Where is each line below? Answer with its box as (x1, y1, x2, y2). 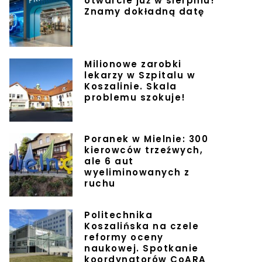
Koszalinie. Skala (84, 80, 177, 93)
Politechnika (84, 209, 153, 222)
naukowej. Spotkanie (84, 242, 199, 255)
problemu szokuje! (84, 91, 186, 104)
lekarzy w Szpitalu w (84, 69, 195, 82)
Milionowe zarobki (84, 58, 182, 71)
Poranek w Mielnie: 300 (84, 133, 208, 146)
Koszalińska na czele (84, 220, 199, 233)
